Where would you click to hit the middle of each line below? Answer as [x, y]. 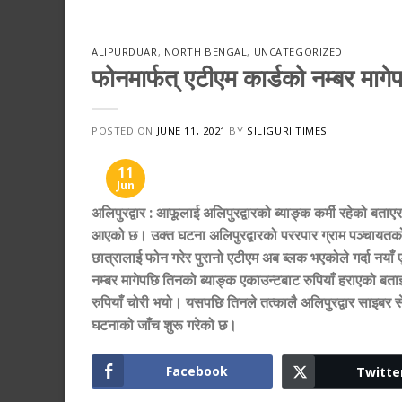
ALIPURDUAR [125, 52]
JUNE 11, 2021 [191, 130]
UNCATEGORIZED [298, 52]
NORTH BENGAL [205, 52]
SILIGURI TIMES [287, 130]
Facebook [197, 371]
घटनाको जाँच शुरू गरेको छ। [164, 324]
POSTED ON [124, 130]
